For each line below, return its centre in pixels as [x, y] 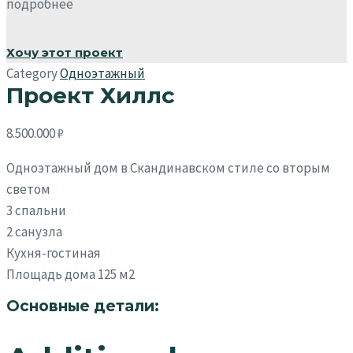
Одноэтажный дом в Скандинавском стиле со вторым [168, 168]
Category [32, 73]
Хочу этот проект [65, 52]
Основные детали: [83, 306]
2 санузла [34, 232]
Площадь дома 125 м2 [71, 274]
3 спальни [36, 210]
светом [28, 189]
